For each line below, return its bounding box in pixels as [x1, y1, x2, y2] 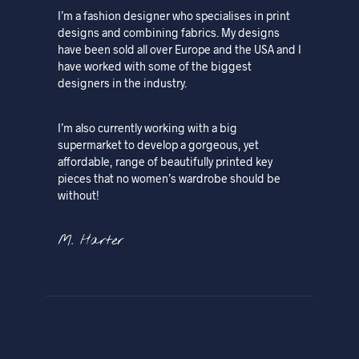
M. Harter [57, 231, 123, 250]
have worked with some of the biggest [57, 58, 252, 73]
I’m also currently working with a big [57, 120, 237, 135]
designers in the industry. [57, 75, 187, 90]
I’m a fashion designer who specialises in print [57, 8, 290, 22]
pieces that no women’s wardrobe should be [57, 171, 280, 185]
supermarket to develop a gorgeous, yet [57, 137, 259, 151]
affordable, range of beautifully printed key [57, 154, 272, 168]
